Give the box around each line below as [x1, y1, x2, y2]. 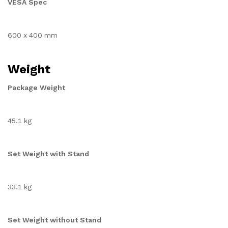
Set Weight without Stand [8, 216, 101, 224]
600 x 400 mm [8, 31, 58, 39]
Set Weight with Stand [8, 150, 89, 158]
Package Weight [8, 83, 65, 92]
